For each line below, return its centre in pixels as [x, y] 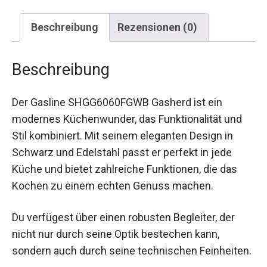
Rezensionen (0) [157, 27]
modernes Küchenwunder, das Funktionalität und [127, 119]
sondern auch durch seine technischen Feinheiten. [132, 251]
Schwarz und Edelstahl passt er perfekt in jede [122, 153]
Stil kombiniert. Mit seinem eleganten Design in [122, 136]
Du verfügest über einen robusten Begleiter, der [123, 218]
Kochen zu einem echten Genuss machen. [113, 186]
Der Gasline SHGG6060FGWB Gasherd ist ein [117, 103]
